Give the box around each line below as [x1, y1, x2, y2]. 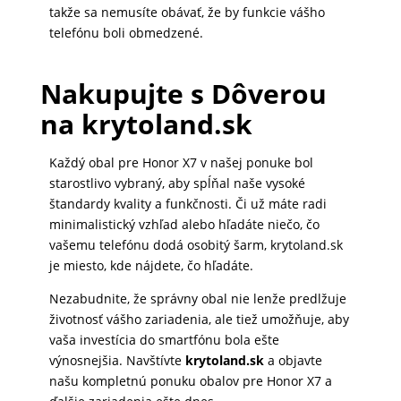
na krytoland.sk [39, 106, 252, 143]
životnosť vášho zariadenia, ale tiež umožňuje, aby [48, 311, 349, 328]
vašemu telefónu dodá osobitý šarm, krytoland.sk [48, 236, 343, 254]
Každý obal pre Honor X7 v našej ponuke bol [48, 154, 313, 172]
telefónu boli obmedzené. [48, 24, 203, 42]
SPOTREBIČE [14, 37, 72, 50]
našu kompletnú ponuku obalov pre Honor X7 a [48, 372, 332, 390]
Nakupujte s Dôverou [39, 75, 327, 113]
